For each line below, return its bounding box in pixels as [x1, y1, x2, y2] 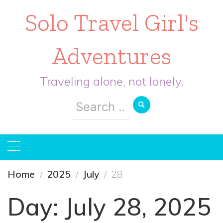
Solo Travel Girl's [24, 8, 199, 37]
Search [72, 94, 112, 109]
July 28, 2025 [65, 192, 211, 222]
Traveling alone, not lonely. [39, 74, 184, 89]
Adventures [52, 42, 171, 70]
